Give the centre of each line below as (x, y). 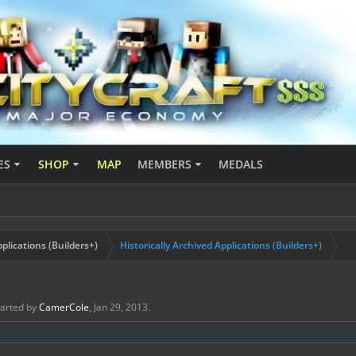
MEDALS (241, 164)
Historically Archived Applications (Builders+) (221, 245)
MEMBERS (164, 164)
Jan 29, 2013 (121, 307)
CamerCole (64, 307)
